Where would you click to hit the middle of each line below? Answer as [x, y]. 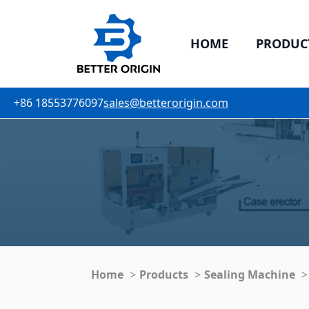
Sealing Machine [250, 275]
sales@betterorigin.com [166, 103]
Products [164, 275]
